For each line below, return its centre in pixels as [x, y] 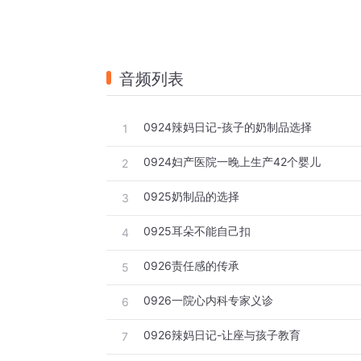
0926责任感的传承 [191, 266]
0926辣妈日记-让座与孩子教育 [222, 335]
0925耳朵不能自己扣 [197, 231]
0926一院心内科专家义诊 [208, 301]
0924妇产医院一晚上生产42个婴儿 [232, 162]
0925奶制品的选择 [191, 197]
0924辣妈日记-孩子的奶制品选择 [228, 127]
